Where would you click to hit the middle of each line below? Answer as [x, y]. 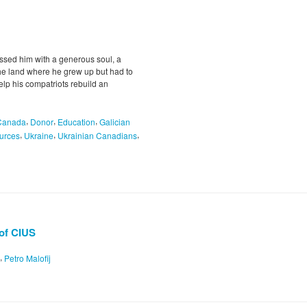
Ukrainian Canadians [97, 135]
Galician [115, 122]
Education [76, 122]
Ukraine [39, 135]
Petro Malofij [27, 258]
